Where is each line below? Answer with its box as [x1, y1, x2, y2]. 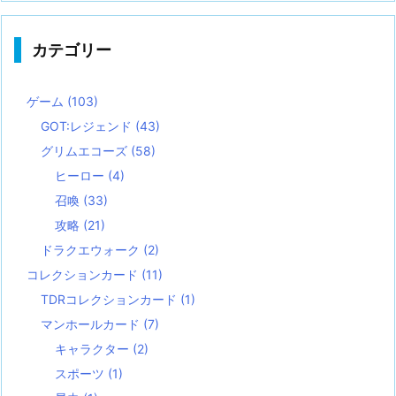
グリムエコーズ [41, 143, 131, 159]
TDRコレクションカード [41, 292, 180, 308]
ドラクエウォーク [41, 242, 143, 258]
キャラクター [55, 341, 133, 357]
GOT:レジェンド [41, 118, 135, 134]
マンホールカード [41, 316, 143, 332]
